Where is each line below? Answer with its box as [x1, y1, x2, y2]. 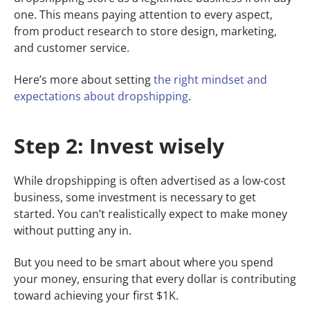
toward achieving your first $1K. [14, 288, 179, 304]
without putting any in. [14, 223, 131, 239]
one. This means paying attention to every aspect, [14, 7, 273, 23]
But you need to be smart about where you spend [14, 255, 273, 271]
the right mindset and [154, 72, 267, 88]
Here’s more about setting [14, 72, 154, 88]
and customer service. [14, 40, 129, 56]
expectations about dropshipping [14, 89, 188, 104]
